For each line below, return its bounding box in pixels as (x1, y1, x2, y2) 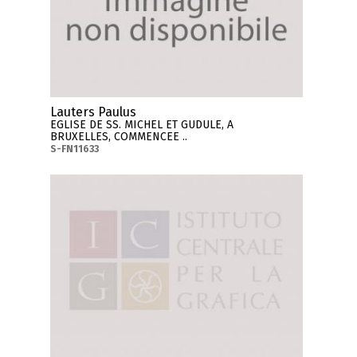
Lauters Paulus (50, 104, 137, 120)
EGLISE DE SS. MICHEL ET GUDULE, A (50, 118, 234, 132)
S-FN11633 (50, 143, 100, 155)
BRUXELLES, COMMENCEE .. (50, 130, 188, 144)
